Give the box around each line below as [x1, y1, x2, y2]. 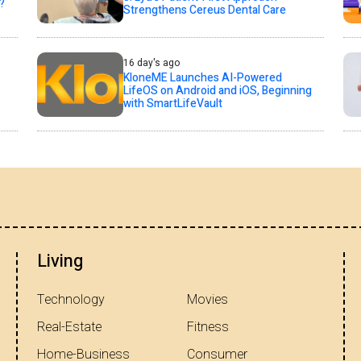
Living [37, 247, 83, 274]
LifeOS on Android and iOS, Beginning [122, 82, 312, 99]
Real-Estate [37, 317, 102, 337]
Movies [187, 289, 228, 309]
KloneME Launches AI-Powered [122, 69, 282, 86]
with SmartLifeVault [122, 95, 222, 112]
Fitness [187, 317, 229, 337]
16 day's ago [122, 56, 180, 70]
